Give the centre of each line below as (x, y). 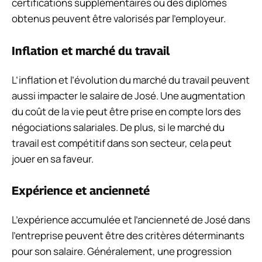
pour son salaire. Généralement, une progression (122, 251)
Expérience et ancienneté (81, 191)
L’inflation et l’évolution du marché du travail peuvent (131, 80)
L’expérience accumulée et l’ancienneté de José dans (131, 220)
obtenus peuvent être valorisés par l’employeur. (119, 19)
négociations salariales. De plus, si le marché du (118, 127)
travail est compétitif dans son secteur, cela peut (122, 143)
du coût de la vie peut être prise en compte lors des (126, 111)
